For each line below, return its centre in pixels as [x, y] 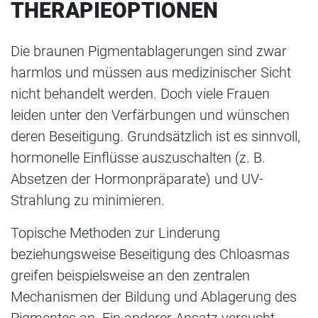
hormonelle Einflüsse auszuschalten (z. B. [138, 158]
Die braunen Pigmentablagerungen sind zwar [149, 51]
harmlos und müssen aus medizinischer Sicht [151, 73]
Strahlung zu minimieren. [88, 201]
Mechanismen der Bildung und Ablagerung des [154, 297]
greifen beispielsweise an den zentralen [130, 276]
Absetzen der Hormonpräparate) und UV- [137, 179]
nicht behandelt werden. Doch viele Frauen [140, 94]
